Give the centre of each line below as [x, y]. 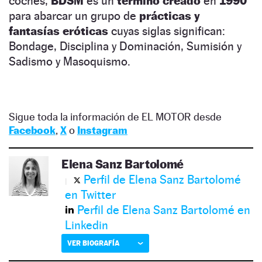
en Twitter [90, 195]
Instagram [102, 130]
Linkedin [87, 225]
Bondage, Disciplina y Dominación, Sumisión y [125, 46]
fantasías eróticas [60, 31]
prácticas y [170, 16]
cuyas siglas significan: [168, 31]
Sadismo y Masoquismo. [70, 62]
